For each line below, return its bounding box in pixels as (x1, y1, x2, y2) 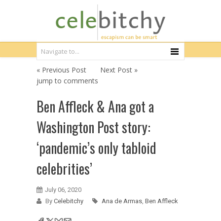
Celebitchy (54, 197, 85, 205)
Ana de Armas (102, 197, 142, 205)
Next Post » (100, 65, 138, 74)
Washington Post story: (37, 117, 150, 137)
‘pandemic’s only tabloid (37, 138, 156, 158)
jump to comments (37, 76, 98, 85)
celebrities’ (37, 158, 92, 179)
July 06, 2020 (45, 186, 81, 193)
